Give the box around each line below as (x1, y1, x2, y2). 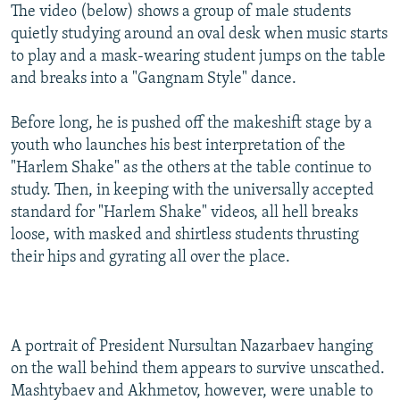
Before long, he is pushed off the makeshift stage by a (11, 115, 372, 133)
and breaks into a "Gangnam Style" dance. (11, 71, 296, 88)
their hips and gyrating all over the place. (11, 249, 290, 267)
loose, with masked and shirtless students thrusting (11, 227, 359, 245)
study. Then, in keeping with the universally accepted (11, 182, 374, 200)
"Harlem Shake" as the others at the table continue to (11, 160, 371, 178)
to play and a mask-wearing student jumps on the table (11, 48, 386, 66)
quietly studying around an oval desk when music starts (11, 26, 387, 44)
